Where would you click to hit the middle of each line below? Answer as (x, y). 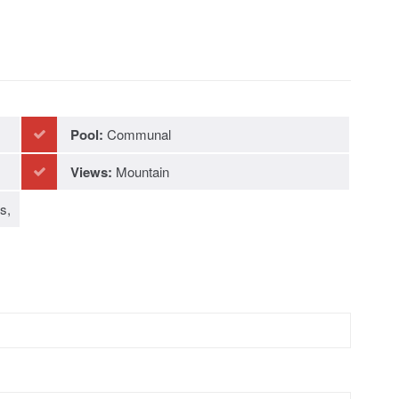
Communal (137, 134)
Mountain (141, 172)
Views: (91, 172)
